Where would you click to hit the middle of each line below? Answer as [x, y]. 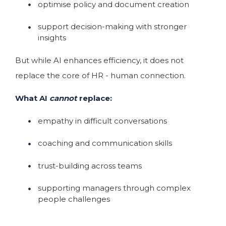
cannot [63, 98]
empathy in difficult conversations [102, 121]
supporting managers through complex [114, 188]
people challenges [74, 199]
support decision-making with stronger [112, 27]
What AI [32, 98]
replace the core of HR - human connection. [100, 75]
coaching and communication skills [105, 143]
